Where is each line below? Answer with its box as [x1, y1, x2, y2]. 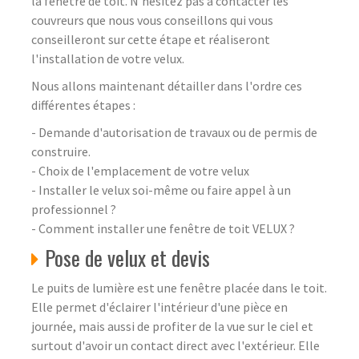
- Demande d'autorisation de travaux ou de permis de [31, 123, 317, 140]
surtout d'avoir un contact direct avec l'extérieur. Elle [31, 337, 320, 353]
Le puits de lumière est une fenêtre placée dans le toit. [31, 279, 327, 296]
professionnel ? [31, 200, 116, 217]
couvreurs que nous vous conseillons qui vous [31, 11, 273, 28]
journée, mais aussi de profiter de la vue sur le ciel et [31, 317, 313, 334]
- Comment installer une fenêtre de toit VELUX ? [31, 220, 295, 236]
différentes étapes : [31, 96, 135, 113]
